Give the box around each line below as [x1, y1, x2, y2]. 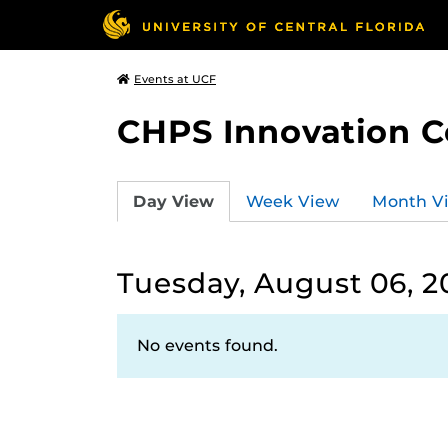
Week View [246, 191, 340, 211]
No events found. [137, 336, 278, 355]
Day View [133, 191, 214, 211]
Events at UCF [134, 72, 216, 86]
